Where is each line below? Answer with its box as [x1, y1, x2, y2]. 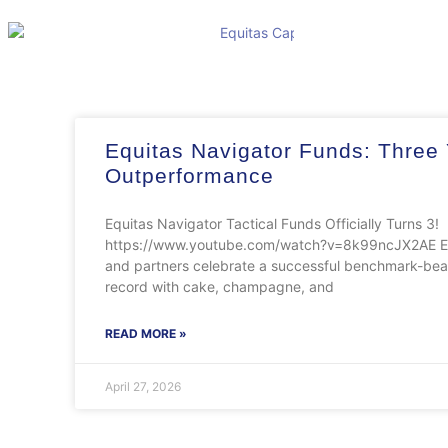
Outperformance [105, 163, 274, 187]
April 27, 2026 [105, 378, 181, 394]
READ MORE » [105, 325, 187, 341]
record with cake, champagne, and [105, 277, 334, 295]
